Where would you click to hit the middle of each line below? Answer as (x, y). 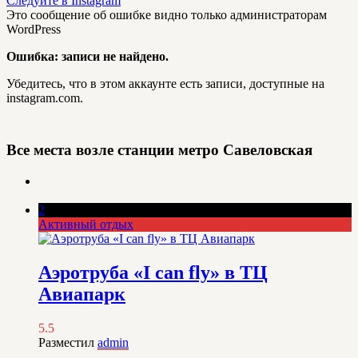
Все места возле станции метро (115, 149)
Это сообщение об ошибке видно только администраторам (167, 15)
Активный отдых (86, 225)
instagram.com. (45, 98)
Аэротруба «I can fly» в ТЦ (153, 273)
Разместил (68, 343)
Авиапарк (82, 294)
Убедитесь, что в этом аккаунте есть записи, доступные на (165, 84)
